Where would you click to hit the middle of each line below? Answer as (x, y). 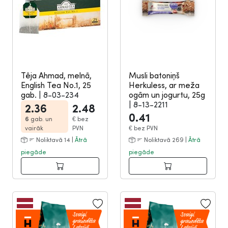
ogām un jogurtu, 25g (167, 95)
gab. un (41, 119)
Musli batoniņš (154, 75)
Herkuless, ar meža (164, 85)
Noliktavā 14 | (55, 140)
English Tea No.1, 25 (56, 85)
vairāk (34, 128)
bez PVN (146, 128)
